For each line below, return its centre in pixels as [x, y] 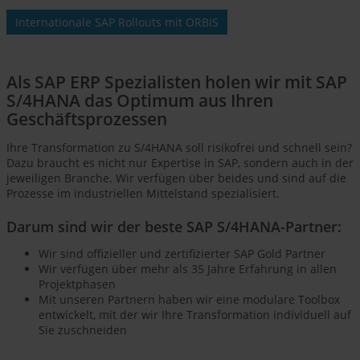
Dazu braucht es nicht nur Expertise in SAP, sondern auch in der [180, 163]
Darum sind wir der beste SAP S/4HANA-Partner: [174, 227]
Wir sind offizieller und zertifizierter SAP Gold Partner [182, 254]
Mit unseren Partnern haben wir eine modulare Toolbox [189, 300]
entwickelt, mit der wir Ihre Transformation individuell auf [195, 315]
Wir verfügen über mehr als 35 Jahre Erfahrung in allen [188, 269]
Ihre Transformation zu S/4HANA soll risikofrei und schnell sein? [179, 148]
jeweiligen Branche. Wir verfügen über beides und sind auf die [176, 178]
